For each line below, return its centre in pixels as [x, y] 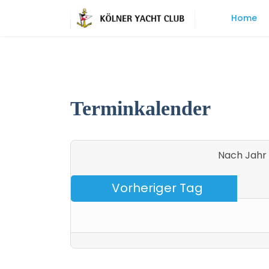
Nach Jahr [242, 155]
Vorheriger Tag [157, 188]
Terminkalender [141, 108]
